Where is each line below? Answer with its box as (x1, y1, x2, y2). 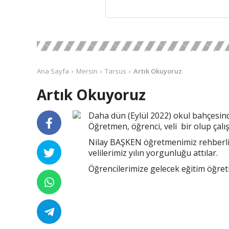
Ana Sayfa (37, 66, 69, 76)
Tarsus (105, 66, 126, 76)
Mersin (76, 66, 98, 76)
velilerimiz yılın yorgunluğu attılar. (88, 147, 220, 158)
